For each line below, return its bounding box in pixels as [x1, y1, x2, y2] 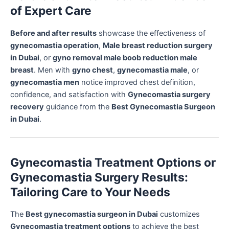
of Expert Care [10, 4, 91, 18]
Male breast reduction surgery [103, 41, 213, 51]
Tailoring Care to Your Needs [10, 185, 170, 199]
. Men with [34, 65, 72, 75]
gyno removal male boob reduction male [53, 53, 197, 63]
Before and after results [10, 29, 97, 38]
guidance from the [44, 102, 111, 112]
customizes [158, 210, 200, 219]
